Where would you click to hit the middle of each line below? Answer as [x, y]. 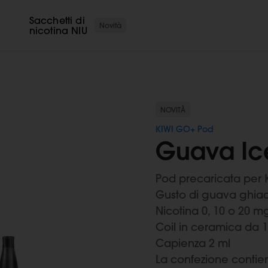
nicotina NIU [58, 30]
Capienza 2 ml [193, 243]
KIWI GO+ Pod [185, 130]
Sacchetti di [57, 20]
